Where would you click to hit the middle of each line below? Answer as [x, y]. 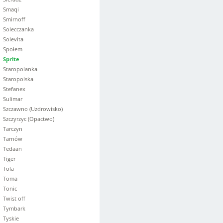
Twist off [14, 198]
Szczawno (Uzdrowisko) [33, 109]
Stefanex [14, 89]
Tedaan [12, 149]
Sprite [11, 59]
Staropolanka [20, 69]
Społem [13, 49]
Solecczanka [18, 29]
